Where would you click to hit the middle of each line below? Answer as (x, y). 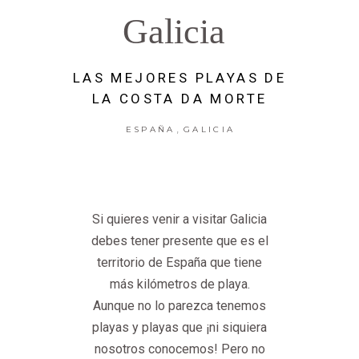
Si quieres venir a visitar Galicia (179, 219)
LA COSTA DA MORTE (179, 98)
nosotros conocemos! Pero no (179, 349)
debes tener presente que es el (179, 240)
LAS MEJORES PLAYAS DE (179, 77)
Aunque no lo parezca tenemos (179, 305)
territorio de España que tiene (179, 262)
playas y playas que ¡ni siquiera (179, 327)
